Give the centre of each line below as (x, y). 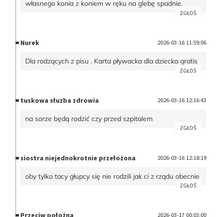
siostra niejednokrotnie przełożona (78, 158)
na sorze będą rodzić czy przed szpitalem (89, 118)
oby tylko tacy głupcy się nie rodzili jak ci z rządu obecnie (113, 176)
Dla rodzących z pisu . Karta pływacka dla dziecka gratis (112, 61)
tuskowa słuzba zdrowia (60, 100)
